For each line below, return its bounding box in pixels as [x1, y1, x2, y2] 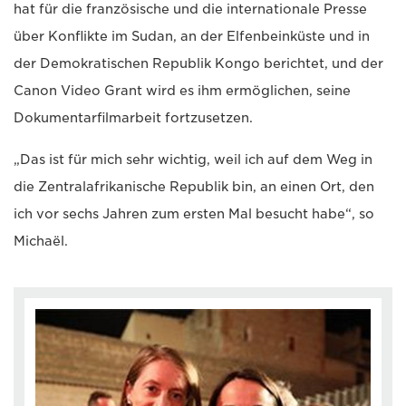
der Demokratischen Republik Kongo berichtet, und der [14, 55, 383, 71]
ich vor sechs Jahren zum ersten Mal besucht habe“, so [14, 206, 374, 221]
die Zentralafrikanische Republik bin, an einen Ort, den [14, 179, 374, 194]
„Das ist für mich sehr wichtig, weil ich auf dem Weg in [14, 151, 372, 167]
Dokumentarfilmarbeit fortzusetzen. [14, 110, 253, 125]
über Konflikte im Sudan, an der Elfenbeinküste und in [14, 28, 370, 43]
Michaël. [14, 233, 68, 248]
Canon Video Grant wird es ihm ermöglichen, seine [14, 82, 351, 98]
